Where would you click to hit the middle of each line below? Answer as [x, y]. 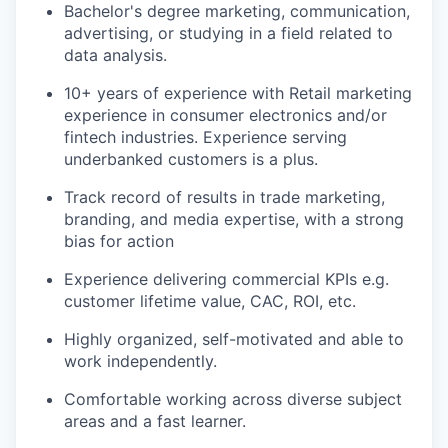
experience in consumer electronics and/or [225, 114]
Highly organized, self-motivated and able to [234, 338]
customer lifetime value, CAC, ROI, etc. [210, 300]
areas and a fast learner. [155, 420]
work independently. [140, 360]
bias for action [119, 240]
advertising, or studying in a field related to [228, 32]
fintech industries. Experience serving [205, 136]
